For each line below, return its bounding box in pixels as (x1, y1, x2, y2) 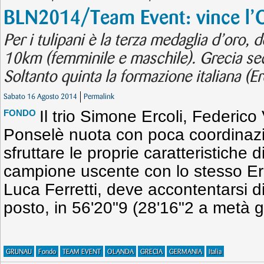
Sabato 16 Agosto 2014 (4, 93, 77, 100)
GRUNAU (6, 249, 32, 255)
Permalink (84, 93, 114, 100)
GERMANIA (169, 249, 202, 255)
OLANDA (107, 249, 134, 255)
